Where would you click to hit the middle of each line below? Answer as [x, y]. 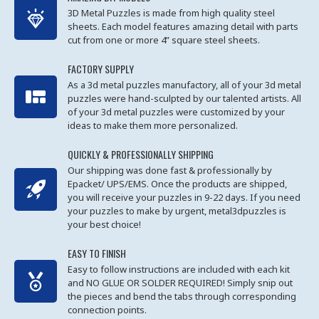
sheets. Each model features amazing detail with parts [183, 26]
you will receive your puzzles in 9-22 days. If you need [184, 197]
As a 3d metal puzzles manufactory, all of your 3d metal [184, 85]
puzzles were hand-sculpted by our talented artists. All [184, 98]
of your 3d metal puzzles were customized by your [176, 112]
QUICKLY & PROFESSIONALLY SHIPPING [141, 154]
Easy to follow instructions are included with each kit [179, 269]
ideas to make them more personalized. [153, 125]
